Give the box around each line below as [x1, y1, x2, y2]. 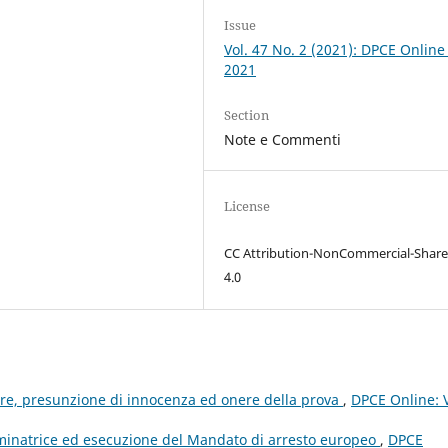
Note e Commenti [224, 129, 342, 149]
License [224, 196, 271, 215]
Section [224, 105, 270, 124]
